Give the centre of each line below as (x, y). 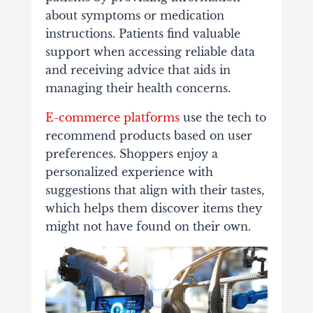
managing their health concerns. (138, 88)
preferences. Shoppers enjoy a (131, 153)
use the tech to (223, 117)
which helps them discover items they (153, 208)
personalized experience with (129, 172)
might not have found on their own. (148, 226)
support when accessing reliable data (150, 51)
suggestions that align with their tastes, (154, 190)
